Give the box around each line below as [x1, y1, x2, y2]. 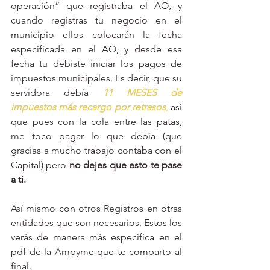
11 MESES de [102, 86, 182, 98]
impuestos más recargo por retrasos [11, 101, 166, 113]
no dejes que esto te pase [69, 159, 183, 171]
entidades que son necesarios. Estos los [11, 216, 182, 228]
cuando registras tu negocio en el [11, 14, 182, 26]
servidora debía [11, 86, 103, 98]
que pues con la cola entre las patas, [11, 115, 182, 127]
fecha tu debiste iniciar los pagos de [11, 57, 182, 69]
